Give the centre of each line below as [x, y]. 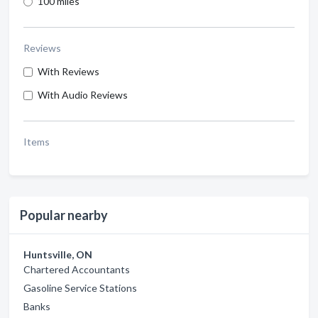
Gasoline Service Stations [80, 288]
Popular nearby [64, 215]
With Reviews [68, 71]
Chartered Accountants [77, 269]
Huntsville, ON [58, 254]
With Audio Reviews [83, 95]
